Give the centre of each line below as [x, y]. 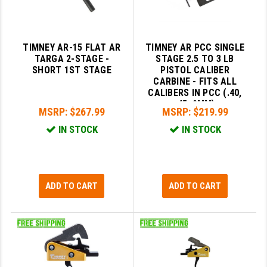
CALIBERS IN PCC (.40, [195, 93]
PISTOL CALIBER [195, 70]
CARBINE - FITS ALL [195, 82]
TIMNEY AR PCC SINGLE [195, 48]
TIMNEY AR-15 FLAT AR [72, 48]
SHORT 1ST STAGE [72, 70]
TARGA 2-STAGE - [72, 59]
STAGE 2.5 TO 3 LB [195, 59]
